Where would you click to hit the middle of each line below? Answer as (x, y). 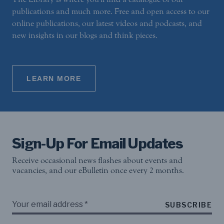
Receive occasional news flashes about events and (97, 160)
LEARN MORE (54, 79)
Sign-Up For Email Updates (98, 144)
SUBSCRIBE (188, 205)
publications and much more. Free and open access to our (111, 11)
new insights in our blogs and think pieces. (85, 35)
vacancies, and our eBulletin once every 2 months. (98, 170)
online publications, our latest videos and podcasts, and (107, 23)
